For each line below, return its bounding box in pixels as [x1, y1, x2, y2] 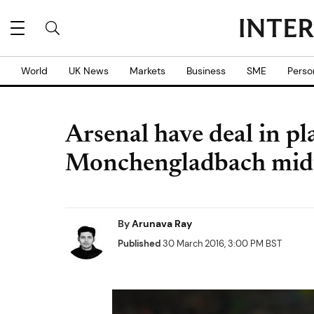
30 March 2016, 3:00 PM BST [161, 238, 282, 250]
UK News [69, 64, 109, 77]
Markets [130, 64, 165, 77]
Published [118, 238, 161, 250]
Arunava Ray [132, 217, 192, 230]
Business [186, 64, 226, 77]
